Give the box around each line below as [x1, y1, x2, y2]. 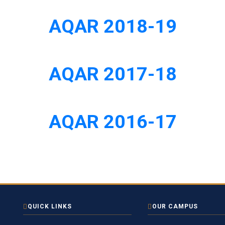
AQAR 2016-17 [48, 110, 177, 133]
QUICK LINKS [27, 203, 72, 210]
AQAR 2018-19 [48, 15, 177, 37]
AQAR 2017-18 [48, 63, 177, 85]
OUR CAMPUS [152, 203, 198, 210]
